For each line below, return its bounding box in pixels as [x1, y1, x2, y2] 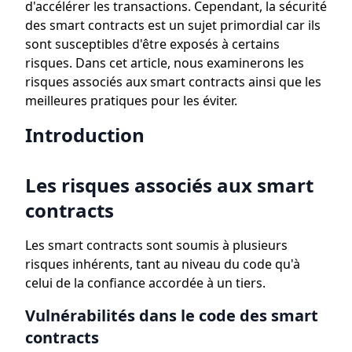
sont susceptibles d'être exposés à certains [25, 35, 280, 53]
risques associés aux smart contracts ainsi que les [25, 73, 321, 90]
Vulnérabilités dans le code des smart [25, 305, 318, 326]
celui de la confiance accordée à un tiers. [25, 274, 266, 291]
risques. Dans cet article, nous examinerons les [25, 54, 304, 71]
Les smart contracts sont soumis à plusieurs [25, 236, 288, 254]
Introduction [25, 122, 145, 148]
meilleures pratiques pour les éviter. [25, 92, 237, 109]
